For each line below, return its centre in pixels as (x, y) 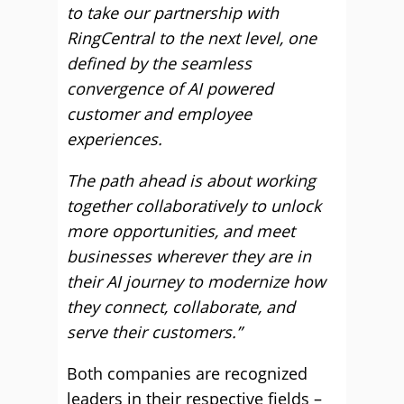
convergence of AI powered (170, 88)
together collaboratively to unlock (194, 206)
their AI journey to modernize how (196, 281)
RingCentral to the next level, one (192, 38)
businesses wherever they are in (189, 256)
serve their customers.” (154, 332)
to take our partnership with (173, 13)
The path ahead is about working (191, 180)
